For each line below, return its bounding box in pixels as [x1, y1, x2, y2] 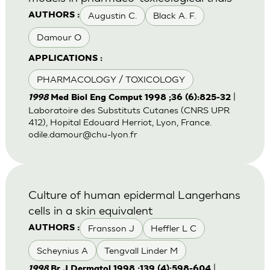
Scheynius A [36, 245, 88, 256]
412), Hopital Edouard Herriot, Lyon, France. [28, 117, 212, 128]
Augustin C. [87, 10, 137, 20]
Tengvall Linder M [104, 245, 178, 256]
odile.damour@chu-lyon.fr [28, 129, 137, 140]
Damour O [36, 32, 81, 43]
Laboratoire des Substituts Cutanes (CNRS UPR [28, 105, 230, 116]
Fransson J [87, 223, 134, 234]
